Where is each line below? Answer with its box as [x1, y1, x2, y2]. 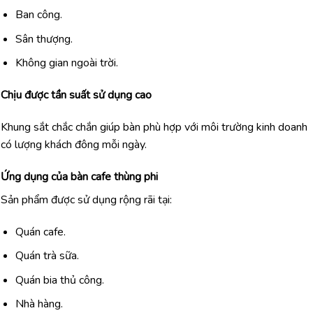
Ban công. [15, 7, 62, 23]
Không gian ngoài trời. [15, 55, 118, 71]
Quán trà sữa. [15, 248, 79, 264]
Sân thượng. [15, 31, 73, 47]
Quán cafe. [15, 224, 66, 240]
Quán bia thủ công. [15, 272, 104, 288]
